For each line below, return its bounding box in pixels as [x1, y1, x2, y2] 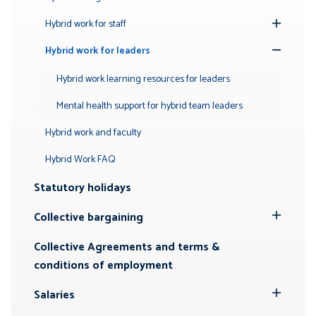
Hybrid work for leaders [45, 42, 150, 59]
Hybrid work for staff [45, 16, 126, 32]
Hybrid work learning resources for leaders [56, 71, 230, 87]
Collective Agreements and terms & [34, 237, 219, 257]
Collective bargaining [34, 207, 143, 227]
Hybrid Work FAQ [45, 151, 116, 168]
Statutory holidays [34, 178, 131, 197]
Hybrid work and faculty [45, 124, 141, 141]
